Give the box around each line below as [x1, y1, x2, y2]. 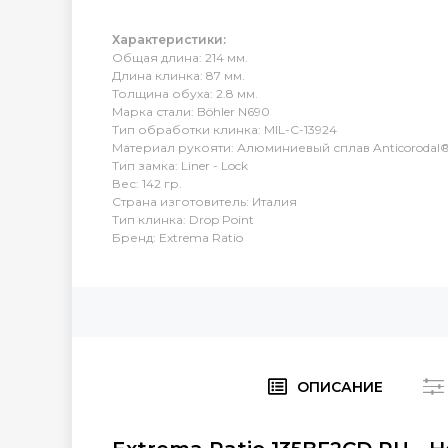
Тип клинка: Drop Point [112, 211, 254, 227]
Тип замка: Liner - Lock [112, 157, 248, 173]
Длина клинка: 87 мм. [112, 67, 245, 83]
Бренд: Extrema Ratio [112, 229, 243, 245]
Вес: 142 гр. [112, 175, 182, 191]
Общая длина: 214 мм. [112, 49, 248, 65]
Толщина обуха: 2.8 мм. [112, 85, 258, 101]
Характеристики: [112, 31, 226, 47]
